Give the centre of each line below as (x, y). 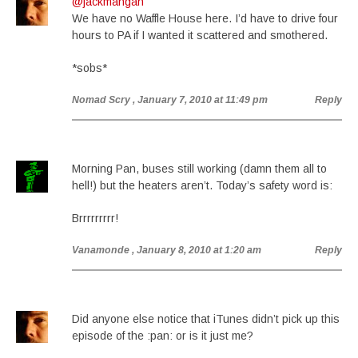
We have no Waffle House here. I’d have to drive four (205, 18)
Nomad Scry (101, 100)
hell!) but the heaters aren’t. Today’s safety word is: (202, 185)
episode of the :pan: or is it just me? (163, 336)
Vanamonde (101, 250)
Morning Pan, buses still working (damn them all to (199, 169)
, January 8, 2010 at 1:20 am (197, 250)
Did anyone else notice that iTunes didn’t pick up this (206, 319)
